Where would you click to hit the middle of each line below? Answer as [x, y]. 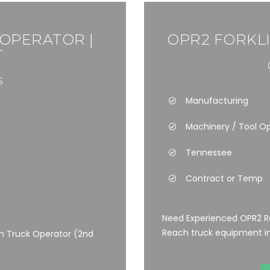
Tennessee [209, 152]
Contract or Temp [224, 178]
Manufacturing [217, 101]
